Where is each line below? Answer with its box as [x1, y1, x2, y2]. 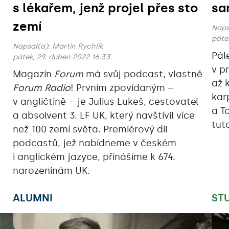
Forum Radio [12, 82, 71, 94]
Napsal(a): [12, 42, 52, 51]
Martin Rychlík [52, 42, 103, 51]
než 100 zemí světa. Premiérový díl [12, 124, 168, 135]
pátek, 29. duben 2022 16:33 [12, 53, 110, 62]
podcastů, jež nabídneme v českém [12, 138, 176, 149]
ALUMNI [12, 192, 53, 204]
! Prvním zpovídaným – [70, 82, 174, 94]
